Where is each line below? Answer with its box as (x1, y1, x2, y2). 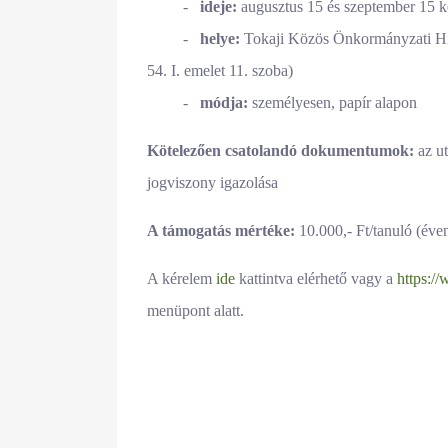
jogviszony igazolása (147, 173, 278, 191)
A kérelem (147, 269, 216, 287)
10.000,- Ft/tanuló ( (299, 221, 421, 239)
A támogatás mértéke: (147, 221, 299, 239)
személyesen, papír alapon (248, 93, 417, 111)
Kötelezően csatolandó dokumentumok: (147, 141, 414, 159)
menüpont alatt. (147, 301, 244, 319)
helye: (200, 29, 240, 47)
